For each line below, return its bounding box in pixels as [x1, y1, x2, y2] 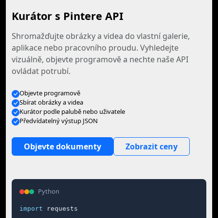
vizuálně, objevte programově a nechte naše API [12, 54, 188, 65]
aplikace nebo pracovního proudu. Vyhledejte [12, 42, 179, 53]
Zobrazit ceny [126, 141, 178, 152]
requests [43, 205, 78, 212]
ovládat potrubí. [12, 66, 71, 76]
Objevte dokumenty [24, 141, 101, 152]
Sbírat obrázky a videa [19, 98, 83, 107]
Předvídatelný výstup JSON [19, 116, 98, 125]
